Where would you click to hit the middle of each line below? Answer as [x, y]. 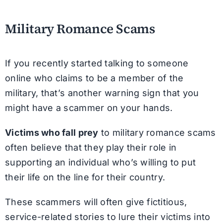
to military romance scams [157, 133]
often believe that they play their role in [91, 147]
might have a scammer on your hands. [89, 108]
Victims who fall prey [52, 133]
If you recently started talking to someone [97, 63]
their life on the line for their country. [85, 177]
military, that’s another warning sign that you [102, 93]
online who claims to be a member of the [94, 78]
